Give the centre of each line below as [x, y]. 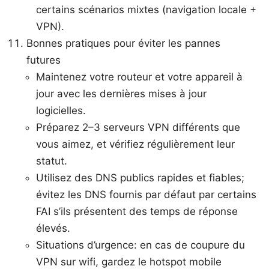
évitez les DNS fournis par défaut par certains [146, 194]
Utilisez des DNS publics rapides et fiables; [140, 177]
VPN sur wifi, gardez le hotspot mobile [129, 261]
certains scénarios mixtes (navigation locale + [146, 9]
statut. [52, 161]
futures [44, 60]
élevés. [53, 228]
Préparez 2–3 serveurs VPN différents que [138, 127]
